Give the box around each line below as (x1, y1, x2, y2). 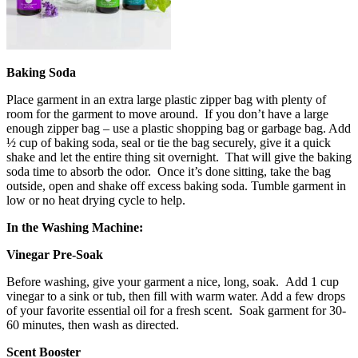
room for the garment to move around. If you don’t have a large (6, 106, 328, 121)
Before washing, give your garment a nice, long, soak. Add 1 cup (6, 274, 339, 288)
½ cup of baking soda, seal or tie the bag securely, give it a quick (6, 135, 331, 149)
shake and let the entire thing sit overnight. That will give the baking (6, 149, 352, 164)
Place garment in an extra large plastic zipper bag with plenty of (6, 92, 326, 106)
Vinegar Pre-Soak (6, 247, 103, 261)
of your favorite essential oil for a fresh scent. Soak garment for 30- (6, 303, 346, 317)
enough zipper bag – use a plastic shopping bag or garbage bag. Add (6, 121, 351, 135)
